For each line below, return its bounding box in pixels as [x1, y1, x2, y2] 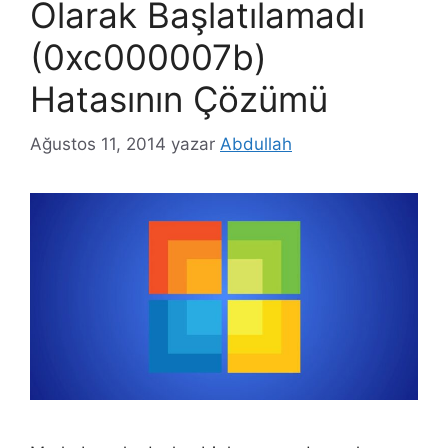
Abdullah [220, 133, 292, 154]
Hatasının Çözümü [30, 78, 328, 120]
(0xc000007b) [30, 36, 267, 78]
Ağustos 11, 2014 [30, 133, 166, 154]
